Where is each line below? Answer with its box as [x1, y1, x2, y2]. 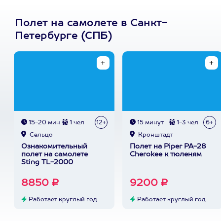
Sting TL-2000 [21, 159, 73, 166]
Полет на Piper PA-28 [129, 143, 206, 150]
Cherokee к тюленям [129, 151, 202, 158]
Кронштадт [136, 132, 173, 138]
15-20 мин [27, 120, 60, 126]
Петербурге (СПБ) [15, 32, 112, 41]
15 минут [135, 120, 164, 126]
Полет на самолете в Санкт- [15, 19, 167, 29]
